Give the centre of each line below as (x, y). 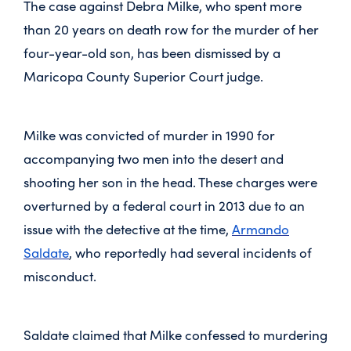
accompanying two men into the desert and (154, 158)
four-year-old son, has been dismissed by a (152, 52)
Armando (261, 229)
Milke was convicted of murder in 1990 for (149, 135)
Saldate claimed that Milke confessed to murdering (175, 335)
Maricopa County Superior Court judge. (143, 76)
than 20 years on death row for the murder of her (171, 29)
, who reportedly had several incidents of (190, 252)
